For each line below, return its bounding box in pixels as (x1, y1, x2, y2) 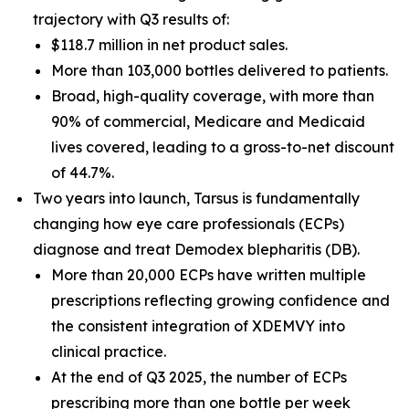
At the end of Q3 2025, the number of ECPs (51, 368, 347, 386)
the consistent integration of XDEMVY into (51, 317, 345, 335)
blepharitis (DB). (247, 240, 360, 258)
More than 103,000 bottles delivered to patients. (51, 61, 388, 79)
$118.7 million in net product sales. (51, 36, 288, 54)
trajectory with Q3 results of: (33, 10, 233, 28)
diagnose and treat (33, 240, 174, 258)
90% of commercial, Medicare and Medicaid (51, 112, 365, 131)
